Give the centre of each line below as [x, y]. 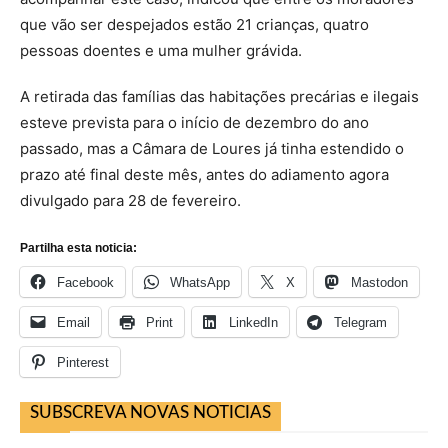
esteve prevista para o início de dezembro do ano [194, 122]
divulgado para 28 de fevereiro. [130, 200]
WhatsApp [200, 282]
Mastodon [379, 282]
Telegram [360, 322]
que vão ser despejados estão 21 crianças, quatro [194, 24]
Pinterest [83, 362]
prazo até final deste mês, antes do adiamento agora [204, 174]
